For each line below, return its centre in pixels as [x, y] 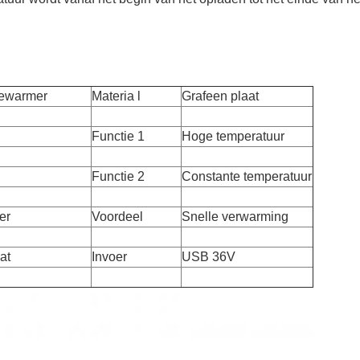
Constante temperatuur [247, 176]
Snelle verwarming [235, 217]
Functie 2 [118, 176]
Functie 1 [118, 136]
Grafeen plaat [220, 96]
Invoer [109, 257]
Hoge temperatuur [233, 136]
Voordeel [117, 217]
